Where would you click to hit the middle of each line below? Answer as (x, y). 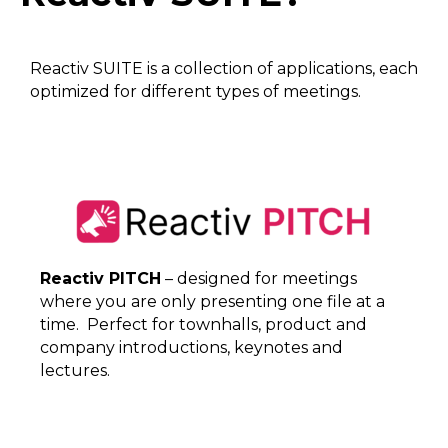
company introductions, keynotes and (191, 347)
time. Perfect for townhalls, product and (203, 324)
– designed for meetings (259, 278)
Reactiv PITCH (100, 278)
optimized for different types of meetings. (195, 91)
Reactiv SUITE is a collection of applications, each (224, 68)
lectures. (75, 370)
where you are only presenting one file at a (212, 301)
